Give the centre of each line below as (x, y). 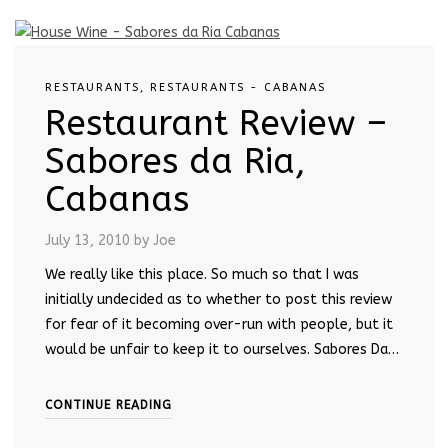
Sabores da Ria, (175, 162)
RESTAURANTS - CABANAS (238, 88)
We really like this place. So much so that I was (202, 275)
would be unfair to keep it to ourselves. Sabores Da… (222, 350)
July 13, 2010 (87, 241)
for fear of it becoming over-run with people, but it (219, 325)
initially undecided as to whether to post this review (218, 300)
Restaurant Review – (216, 124)
